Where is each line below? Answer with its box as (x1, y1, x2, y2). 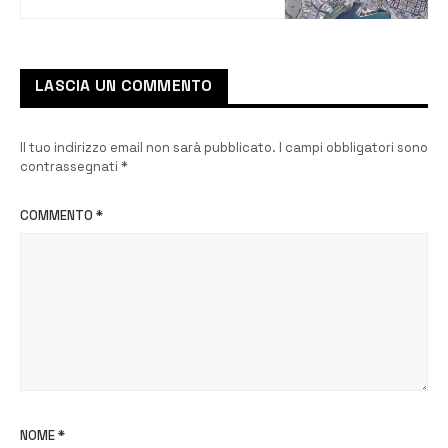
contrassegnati (20, 158, 121, 176)
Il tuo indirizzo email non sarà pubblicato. (20, 139, 276, 157)
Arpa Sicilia (172, 11, 265, 34)
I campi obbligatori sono (279, 139, 428, 157)
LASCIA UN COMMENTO (35, 76, 213, 97)
